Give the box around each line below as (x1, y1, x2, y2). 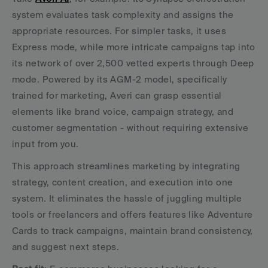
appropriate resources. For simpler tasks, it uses (12, 26, 227, 36)
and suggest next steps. (12, 242, 120, 252)
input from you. (12, 139, 79, 149)
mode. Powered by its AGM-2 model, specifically (12, 74, 227, 84)
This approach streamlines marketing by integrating (12, 161, 240, 171)
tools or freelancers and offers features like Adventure (12, 209, 253, 220)
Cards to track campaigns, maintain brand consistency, (12, 226, 253, 236)
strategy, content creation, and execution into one (12, 177, 233, 187)
